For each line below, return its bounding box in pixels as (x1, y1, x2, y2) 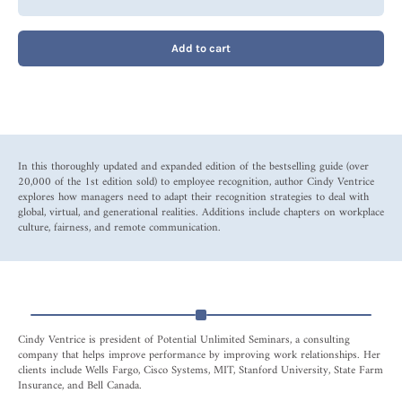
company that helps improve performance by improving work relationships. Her (18, 345, 380, 365)
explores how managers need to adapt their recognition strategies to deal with (18, 187, 369, 207)
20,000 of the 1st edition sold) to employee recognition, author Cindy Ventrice (18, 171, 374, 192)
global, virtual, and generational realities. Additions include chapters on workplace (18, 202, 384, 223)
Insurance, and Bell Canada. (18, 375, 142, 396)
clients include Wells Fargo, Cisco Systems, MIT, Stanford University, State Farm (18, 360, 383, 380)
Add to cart (171, 40, 231, 55)
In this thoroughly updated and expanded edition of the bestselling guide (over (18, 156, 369, 177)
